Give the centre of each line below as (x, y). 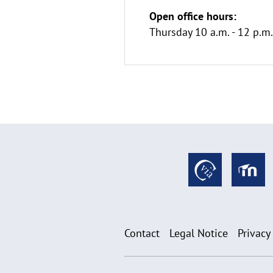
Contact (142, 233)
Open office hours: (193, 16)
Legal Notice (199, 233)
